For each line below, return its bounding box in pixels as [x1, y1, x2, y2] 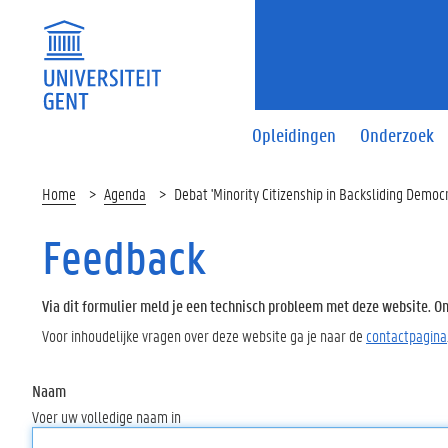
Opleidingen [252, 122, 337, 147]
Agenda [104, 183, 146, 204]
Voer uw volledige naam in [32, 405, 181, 427]
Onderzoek [360, 122, 435, 147]
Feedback [42, 228, 206, 286]
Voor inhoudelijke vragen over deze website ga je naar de [42, 324, 366, 346]
